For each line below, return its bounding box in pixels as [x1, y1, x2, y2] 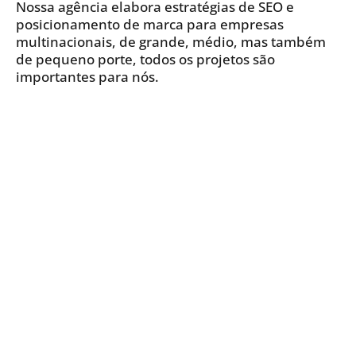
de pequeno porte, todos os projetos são [16, 50, 275, 69]
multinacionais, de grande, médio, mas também [16, 33, 326, 52]
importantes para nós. [16, 68, 159, 87]
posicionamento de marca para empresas [16, 15, 284, 34]
